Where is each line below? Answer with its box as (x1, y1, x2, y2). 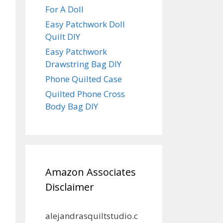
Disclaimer (45, 180, 94, 194)
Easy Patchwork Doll (45, 18, 125, 30)
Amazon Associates (45, 165, 136, 179)
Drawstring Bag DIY (45, 58, 121, 70)
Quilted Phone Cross (45, 88, 125, 100)
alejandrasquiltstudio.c (45, 210, 138, 222)
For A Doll (45, 3, 84, 15)
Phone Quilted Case (45, 73, 122, 85)
